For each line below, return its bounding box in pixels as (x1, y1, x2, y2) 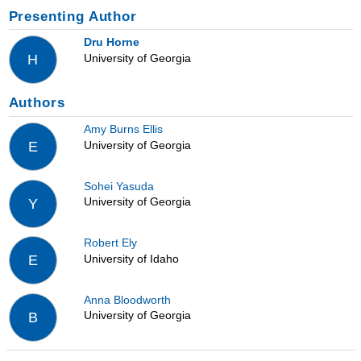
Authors (8, 95, 65, 111)
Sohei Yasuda (83, 179, 154, 193)
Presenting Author (8, 8, 137, 24)
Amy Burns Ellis (83, 122, 163, 136)
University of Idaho (83, 251, 179, 265)
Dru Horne (83, 35, 139, 49)
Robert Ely (83, 236, 137, 250)
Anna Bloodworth (83, 293, 171, 306)
